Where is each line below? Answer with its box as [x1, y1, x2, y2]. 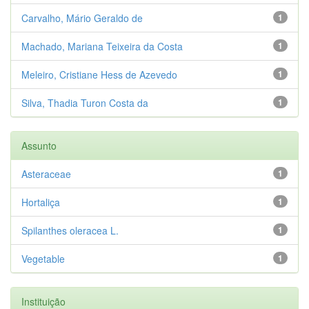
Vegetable [21, 251, 65, 266]
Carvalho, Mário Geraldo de [21, 10, 143, 25]
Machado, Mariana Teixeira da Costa [21, 39, 183, 53]
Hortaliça [21, 195, 60, 209]
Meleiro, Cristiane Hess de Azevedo [21, 67, 177, 81]
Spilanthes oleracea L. [21, 223, 119, 237]
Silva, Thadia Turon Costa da [21, 95, 148, 110]
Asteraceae [21, 166, 71, 181]
